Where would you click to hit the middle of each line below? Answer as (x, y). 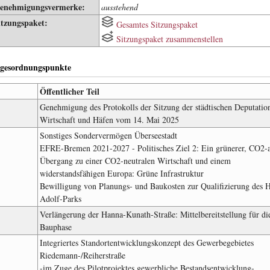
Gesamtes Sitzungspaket (157, 24)
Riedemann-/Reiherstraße (82, 256)
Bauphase (55, 227)
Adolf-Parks (60, 199)
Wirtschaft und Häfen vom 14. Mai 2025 (109, 120)
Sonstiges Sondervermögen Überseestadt (108, 136)
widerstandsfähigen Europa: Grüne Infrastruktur (121, 174)
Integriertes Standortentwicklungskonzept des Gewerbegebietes (146, 243)
